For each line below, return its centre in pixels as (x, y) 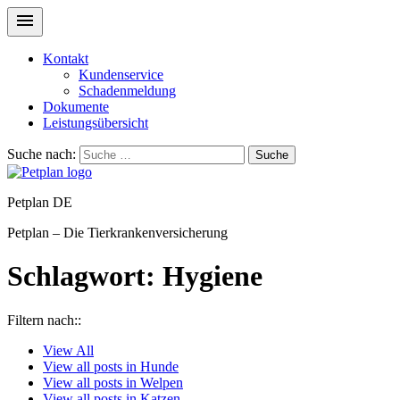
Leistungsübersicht (96, 123)
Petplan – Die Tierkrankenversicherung (117, 233)
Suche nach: (42, 154)
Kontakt (66, 58)
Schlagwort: (85, 276)
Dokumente (76, 107)
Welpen (162, 382)
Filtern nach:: (44, 320)
